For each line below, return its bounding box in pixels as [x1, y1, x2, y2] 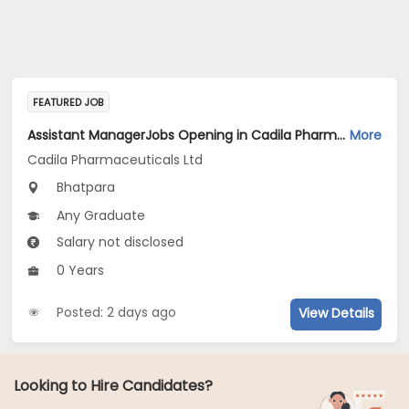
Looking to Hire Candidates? [14, 375, 213, 397]
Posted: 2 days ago [57, 303, 177, 322]
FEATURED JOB [33, 95, 104, 110]
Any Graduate [53, 206, 146, 225]
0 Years [53, 261, 105, 280]
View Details [298, 304, 374, 323]
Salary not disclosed [53, 233, 184, 252]
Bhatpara [53, 178, 116, 197]
